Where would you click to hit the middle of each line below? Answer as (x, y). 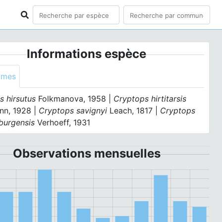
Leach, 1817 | (134, 111)
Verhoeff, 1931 (63, 122)
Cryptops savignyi (73, 111)
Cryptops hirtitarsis (150, 99)
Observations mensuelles (86, 153)
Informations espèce (87, 54)
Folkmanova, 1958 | (75, 99)
